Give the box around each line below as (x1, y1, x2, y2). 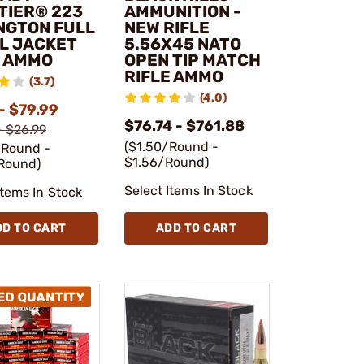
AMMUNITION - (123, 2, 241, 22)
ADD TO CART (155, 221, 236, 236)
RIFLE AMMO (123, 67, 223, 87)
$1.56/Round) (123, 154, 209, 171)
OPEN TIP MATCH (123, 50, 261, 71)
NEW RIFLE (123, 18, 210, 38)
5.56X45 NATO (123, 34, 241, 54)
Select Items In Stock (123, 183, 253, 199)
